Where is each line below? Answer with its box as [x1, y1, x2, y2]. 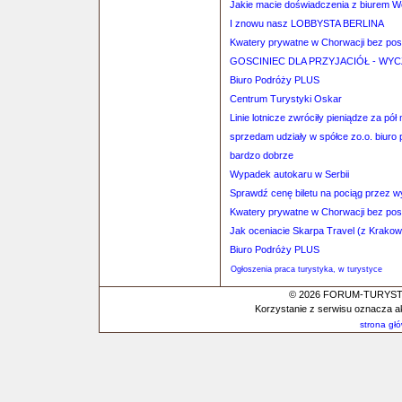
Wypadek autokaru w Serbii [230, 169, 349, 179]
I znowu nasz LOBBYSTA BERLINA [230, 18, 384, 29]
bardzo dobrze [230, 150, 293, 161]
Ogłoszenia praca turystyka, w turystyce [231, 265, 382, 274]
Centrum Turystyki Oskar [230, 93, 342, 104]
